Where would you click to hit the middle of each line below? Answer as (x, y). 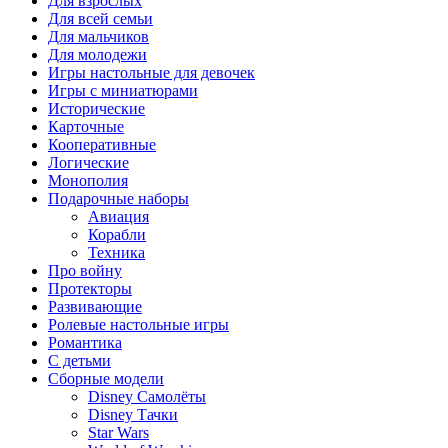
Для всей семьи (100, 19)
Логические (88, 163)
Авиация (118, 217)
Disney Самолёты (147, 397)
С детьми (79, 361)
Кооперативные (102, 145)
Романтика (85, 343)
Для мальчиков (98, 37)
